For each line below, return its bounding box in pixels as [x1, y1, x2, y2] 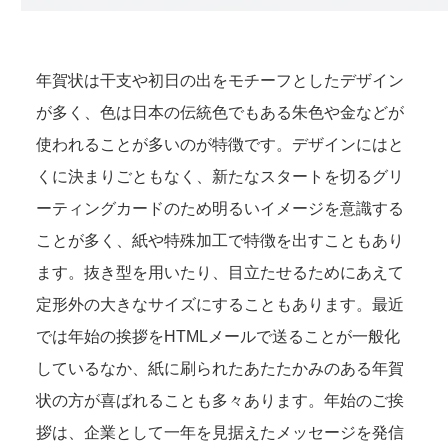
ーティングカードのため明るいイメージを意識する [36, 200, 405, 217]
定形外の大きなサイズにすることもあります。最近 [36, 296, 405, 313]
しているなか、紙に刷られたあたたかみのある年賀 [36, 360, 405, 377]
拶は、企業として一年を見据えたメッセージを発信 [36, 424, 405, 441]
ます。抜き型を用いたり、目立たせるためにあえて [36, 264, 405, 281]
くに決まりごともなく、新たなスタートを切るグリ [36, 168, 405, 185]
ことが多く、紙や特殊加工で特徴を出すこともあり [36, 232, 405, 249]
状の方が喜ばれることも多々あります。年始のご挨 [36, 392, 405, 409]
